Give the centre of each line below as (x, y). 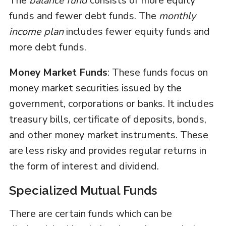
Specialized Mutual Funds (83, 191)
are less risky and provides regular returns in (107, 151)
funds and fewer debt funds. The (84, 16)
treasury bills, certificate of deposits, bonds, (107, 120)
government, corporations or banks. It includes (111, 104)
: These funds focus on (157, 73)
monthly (177, 16)
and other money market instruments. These (108, 135)
